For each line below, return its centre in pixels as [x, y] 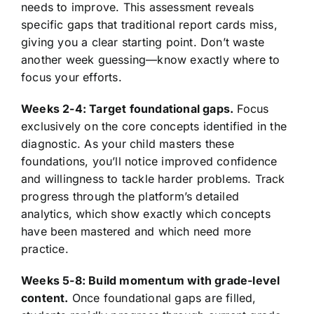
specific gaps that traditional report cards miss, [149, 24]
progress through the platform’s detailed [130, 196]
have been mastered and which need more [136, 231]
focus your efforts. [71, 77]
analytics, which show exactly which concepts [145, 213]
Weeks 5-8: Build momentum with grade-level [150, 280]
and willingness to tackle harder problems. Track [153, 178]
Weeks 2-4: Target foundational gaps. [127, 108]
